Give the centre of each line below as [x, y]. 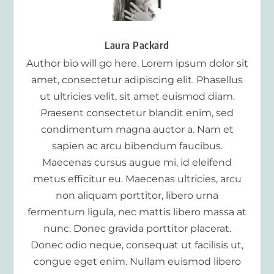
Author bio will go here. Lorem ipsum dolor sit [137, 64]
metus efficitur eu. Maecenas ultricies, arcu [137, 179]
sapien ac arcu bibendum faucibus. [137, 146]
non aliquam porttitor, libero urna [137, 196]
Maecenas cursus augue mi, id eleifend [137, 163]
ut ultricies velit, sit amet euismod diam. [137, 97]
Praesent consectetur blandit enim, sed [137, 113]
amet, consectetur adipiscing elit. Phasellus [137, 80]
